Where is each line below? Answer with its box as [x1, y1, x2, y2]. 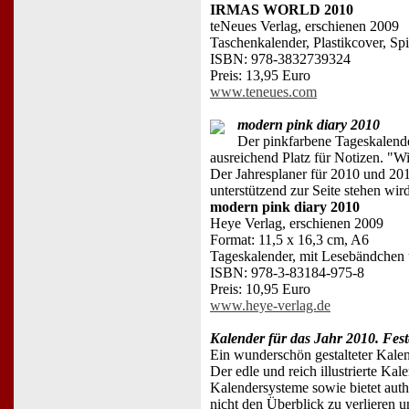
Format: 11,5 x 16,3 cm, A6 [210, 231, 369, 247]
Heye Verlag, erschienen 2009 [210, 215, 383, 231]
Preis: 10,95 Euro [210, 280, 310, 297]
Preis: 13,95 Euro [210, 67, 310, 83]
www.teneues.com [210, 83, 317, 100]
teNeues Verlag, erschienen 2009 [210, 17, 399, 34]
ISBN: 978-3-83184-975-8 [210, 264, 364, 280]
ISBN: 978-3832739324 [210, 50, 351, 67]
